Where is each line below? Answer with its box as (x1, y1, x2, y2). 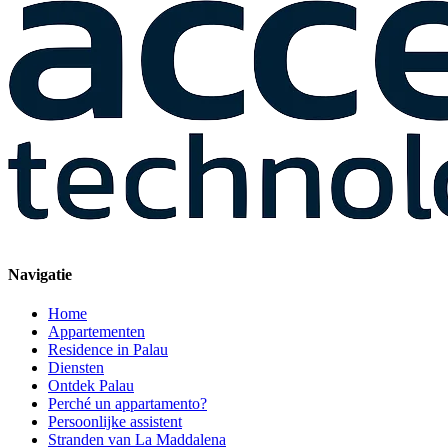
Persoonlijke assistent (48, 413, 182, 431)
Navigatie (8, 266, 72, 284)
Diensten (48, 359, 104, 377)
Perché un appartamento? (48, 395, 207, 413)
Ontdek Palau (48, 377, 134, 395)
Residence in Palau (48, 341, 168, 359)
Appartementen (48, 323, 145, 341)
